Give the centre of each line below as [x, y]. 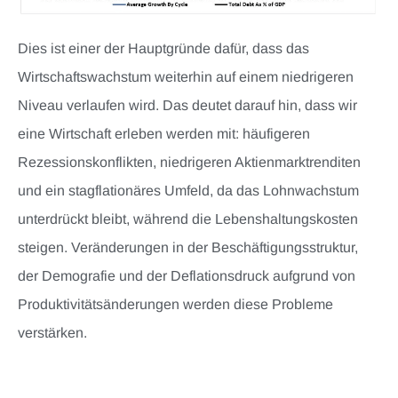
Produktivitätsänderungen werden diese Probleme [175, 304]
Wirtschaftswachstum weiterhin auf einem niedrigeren [186, 76]
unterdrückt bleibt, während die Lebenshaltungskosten [188, 219]
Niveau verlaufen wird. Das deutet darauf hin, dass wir [187, 105]
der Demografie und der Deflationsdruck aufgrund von [187, 275]
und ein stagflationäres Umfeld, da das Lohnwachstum [188, 190]
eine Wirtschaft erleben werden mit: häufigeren [164, 133]
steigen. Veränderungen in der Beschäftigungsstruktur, [188, 247]
